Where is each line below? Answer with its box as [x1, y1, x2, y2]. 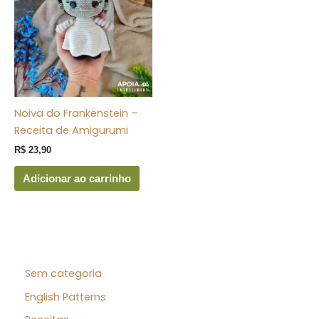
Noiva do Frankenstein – [14, 106, 138, 121]
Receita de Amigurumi [14, 123, 128, 138]
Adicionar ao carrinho [22, 172, 131, 184]
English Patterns [25, 289, 106, 304]
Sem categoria [25, 266, 102, 281]
